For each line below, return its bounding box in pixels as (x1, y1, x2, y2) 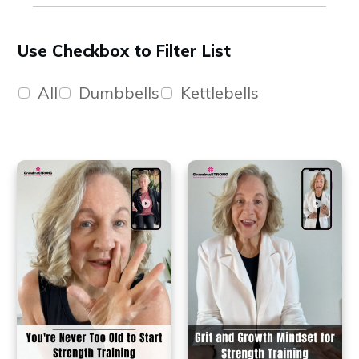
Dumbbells (79, 83, 159, 103)
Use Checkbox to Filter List (18, 41, 231, 62)
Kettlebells (180, 83, 259, 103)
